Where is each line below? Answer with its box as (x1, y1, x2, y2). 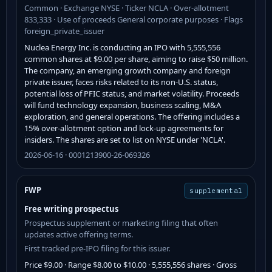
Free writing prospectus (24, 203, 118, 214)
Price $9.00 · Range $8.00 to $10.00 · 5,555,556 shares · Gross (24, 259, 237, 270)
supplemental (189, 186, 242, 195)
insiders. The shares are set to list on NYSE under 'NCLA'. (24, 134, 225, 145)
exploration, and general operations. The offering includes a (24, 110, 240, 122)
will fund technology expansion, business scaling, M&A (24, 99, 221, 110)
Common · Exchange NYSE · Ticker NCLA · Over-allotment (24, 2, 229, 13)
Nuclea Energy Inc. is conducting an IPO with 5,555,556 (24, 41, 220, 53)
